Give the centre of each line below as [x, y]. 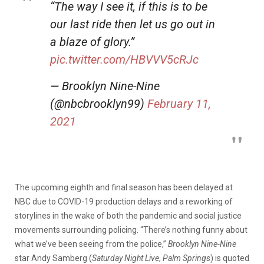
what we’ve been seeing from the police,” [91, 244]
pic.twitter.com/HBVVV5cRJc [124, 59]
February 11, [179, 103]
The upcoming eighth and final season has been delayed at [124, 187]
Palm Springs [187, 258]
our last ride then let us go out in [133, 24]
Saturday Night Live [126, 258]
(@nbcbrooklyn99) [99, 103]
